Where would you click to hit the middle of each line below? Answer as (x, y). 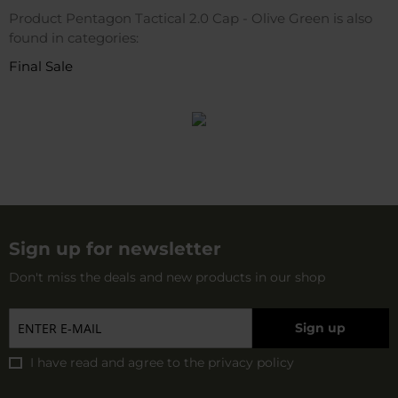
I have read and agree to (107, 362)
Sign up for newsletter (115, 248)
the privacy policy (239, 362)
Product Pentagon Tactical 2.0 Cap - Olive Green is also (191, 18)
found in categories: (74, 37)
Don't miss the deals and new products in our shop (167, 277)
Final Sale (41, 66)
